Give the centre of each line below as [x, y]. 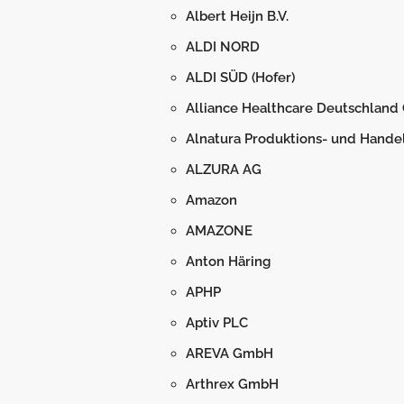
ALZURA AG [224, 170]
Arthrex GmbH [232, 384]
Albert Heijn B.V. [237, 16]
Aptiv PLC [217, 323]
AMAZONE [219, 231]
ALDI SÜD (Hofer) [240, 78]
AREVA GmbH [230, 353]
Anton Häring [228, 262]
